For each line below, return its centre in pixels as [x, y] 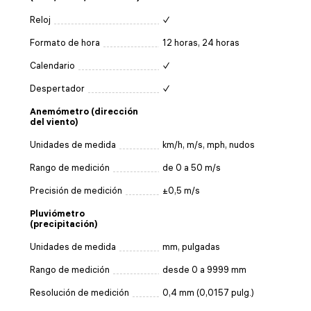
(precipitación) [64, 224]
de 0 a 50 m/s [192, 167]
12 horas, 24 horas [201, 42]
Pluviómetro [57, 213]
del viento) [54, 121]
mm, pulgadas [191, 246]
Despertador [57, 88]
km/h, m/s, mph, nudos [209, 144]
